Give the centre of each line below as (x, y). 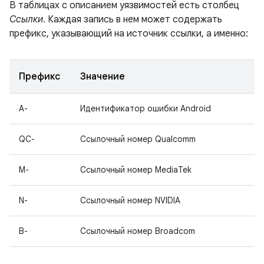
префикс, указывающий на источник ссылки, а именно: (129, 34)
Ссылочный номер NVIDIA (130, 200)
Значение (103, 77)
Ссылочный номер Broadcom (138, 231)
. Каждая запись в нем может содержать (133, 19)
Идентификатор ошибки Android (146, 108)
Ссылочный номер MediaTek (136, 170)
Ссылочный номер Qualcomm (138, 139)
